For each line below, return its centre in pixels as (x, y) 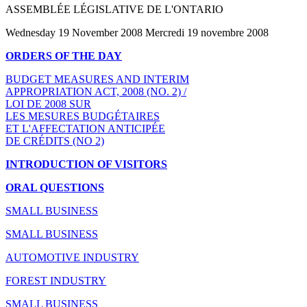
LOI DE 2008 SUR (48, 103)
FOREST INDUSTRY (56, 280)
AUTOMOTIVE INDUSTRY (72, 257)
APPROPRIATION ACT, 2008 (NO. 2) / (96, 91)
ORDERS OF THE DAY (64, 56)
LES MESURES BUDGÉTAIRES (83, 116)
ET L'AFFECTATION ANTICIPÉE (85, 128)
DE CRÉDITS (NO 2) (55, 140)
